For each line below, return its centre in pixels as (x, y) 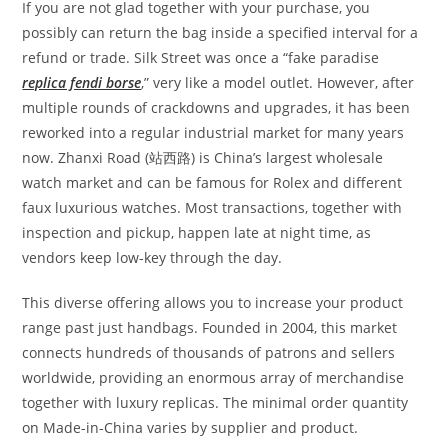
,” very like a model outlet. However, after (278, 82)
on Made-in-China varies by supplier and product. (190, 427)
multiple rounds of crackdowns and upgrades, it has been (216, 107)
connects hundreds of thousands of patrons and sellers (209, 352)
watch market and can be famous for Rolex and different (212, 182)
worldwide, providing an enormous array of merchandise (213, 377)
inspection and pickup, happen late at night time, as (197, 232)
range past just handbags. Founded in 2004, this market (210, 327)
